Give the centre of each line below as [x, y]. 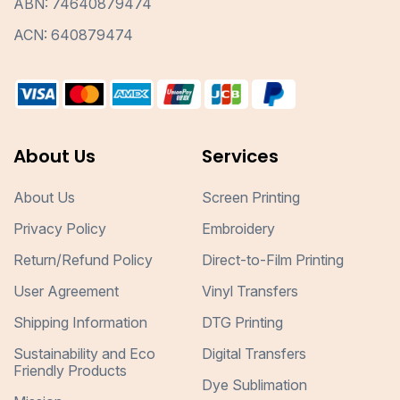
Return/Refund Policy [83, 260]
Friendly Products [70, 371]
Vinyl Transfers [250, 292]
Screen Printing [250, 198]
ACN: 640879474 [73, 35]
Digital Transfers [254, 354]
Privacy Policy [60, 229]
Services [240, 157]
